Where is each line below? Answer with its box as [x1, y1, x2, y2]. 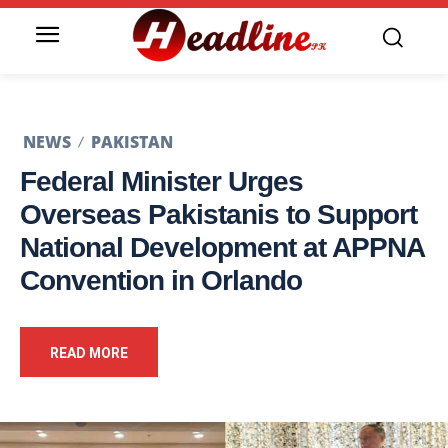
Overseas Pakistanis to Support [20, 199, 417, 231]
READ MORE [50, 345, 128, 362]
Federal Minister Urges [20, 166, 303, 198]
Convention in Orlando [20, 265, 302, 297]
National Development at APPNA [20, 232, 424, 264]
